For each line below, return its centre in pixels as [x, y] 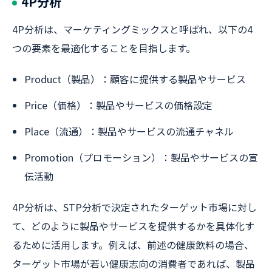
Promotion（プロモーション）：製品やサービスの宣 [141, 157]
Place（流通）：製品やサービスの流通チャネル [129, 131]
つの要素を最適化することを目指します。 [104, 48]
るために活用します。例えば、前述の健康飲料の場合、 [133, 245]
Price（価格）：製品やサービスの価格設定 [118, 105]
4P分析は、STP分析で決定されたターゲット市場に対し [134, 207]
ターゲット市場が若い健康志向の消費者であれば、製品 [134, 263]
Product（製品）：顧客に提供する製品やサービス [135, 79]
